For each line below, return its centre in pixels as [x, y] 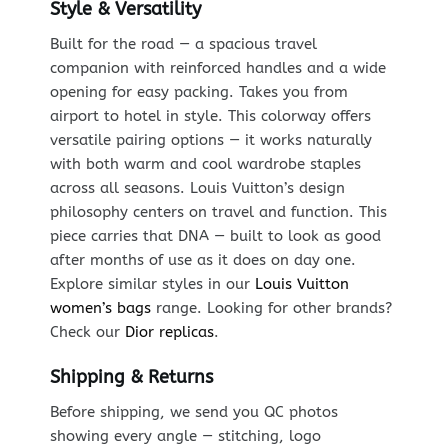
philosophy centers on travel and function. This [218, 211]
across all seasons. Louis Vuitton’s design [197, 187]
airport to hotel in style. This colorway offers [210, 115]
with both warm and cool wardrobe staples [205, 163]
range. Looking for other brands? [271, 307]
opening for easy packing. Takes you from [198, 91]
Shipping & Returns [131, 377]
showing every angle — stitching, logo [185, 436]
